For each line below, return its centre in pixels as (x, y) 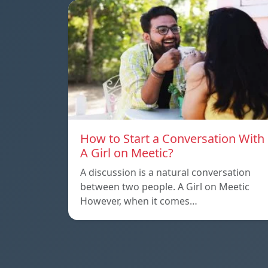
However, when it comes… (139, 201)
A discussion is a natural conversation (165, 173)
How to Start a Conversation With (172, 139)
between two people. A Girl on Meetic (165, 187)
